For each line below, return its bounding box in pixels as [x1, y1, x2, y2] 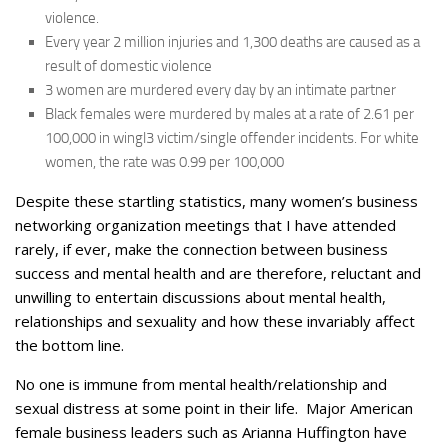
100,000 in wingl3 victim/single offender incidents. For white [45, 128, 419, 147]
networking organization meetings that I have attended [15, 214, 396, 235]
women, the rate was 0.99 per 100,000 [45, 152, 284, 171]
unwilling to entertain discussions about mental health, [15, 286, 386, 307]
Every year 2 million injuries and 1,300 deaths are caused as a [45, 32, 420, 51]
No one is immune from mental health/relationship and [15, 373, 387, 394]
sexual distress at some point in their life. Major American [15, 397, 413, 418]
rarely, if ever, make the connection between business [15, 238, 388, 259]
